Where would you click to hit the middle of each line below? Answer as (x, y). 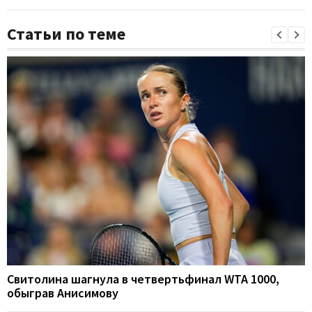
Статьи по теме (66, 34)
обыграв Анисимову (63, 293)
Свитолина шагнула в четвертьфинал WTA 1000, (143, 279)
